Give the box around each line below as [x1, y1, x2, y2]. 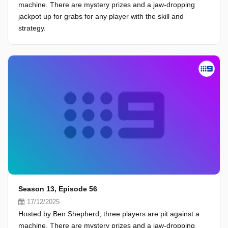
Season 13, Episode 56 [18, 185, 97, 193]
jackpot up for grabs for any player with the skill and [18, 12, 184, 20]
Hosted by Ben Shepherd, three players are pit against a [18, 210, 199, 218]
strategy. [18, 24, 46, 32]
